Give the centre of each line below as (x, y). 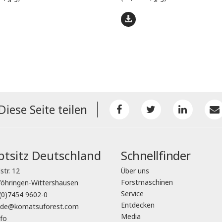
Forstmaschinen (147, 182)
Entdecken (138, 205)
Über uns (135, 171)
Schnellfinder (156, 156)
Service (132, 194)
